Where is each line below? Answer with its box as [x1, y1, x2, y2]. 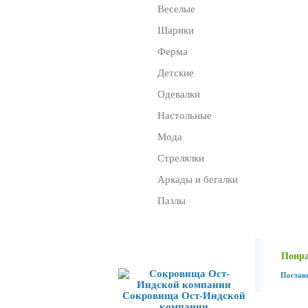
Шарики [157, 25, 194, 36]
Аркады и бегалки [157, 174, 238, 185]
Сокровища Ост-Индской [122, 290, 245, 301]
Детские [157, 67, 194, 78]
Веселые [157, 3, 195, 14]
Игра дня [129, 239, 181, 254]
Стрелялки [157, 153, 204, 164]
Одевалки [157, 89, 200, 100]
